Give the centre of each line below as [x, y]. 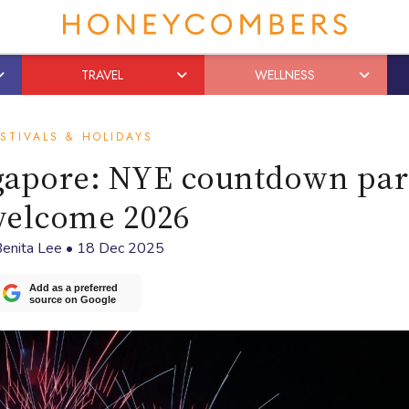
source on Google [73, 300]
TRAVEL [102, 75]
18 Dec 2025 [120, 248]
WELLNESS [284, 75]
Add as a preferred [73, 288]
